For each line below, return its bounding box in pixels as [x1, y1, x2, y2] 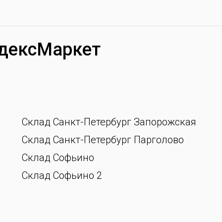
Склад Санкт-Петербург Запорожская [22, 116, 196, 128]
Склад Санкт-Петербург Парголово [22, 134, 184, 146]
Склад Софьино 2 [22, 169, 102, 181]
